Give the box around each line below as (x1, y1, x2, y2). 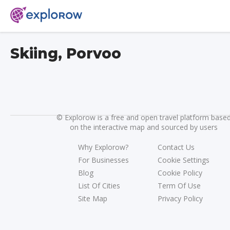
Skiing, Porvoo (10, 45, 121, 62)
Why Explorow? (78, 142, 128, 152)
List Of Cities (78, 180, 120, 190)
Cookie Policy (158, 167, 202, 178)
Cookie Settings (158, 155, 209, 165)
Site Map (78, 193, 107, 203)
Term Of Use (158, 180, 201, 190)
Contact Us (158, 142, 195, 152)
